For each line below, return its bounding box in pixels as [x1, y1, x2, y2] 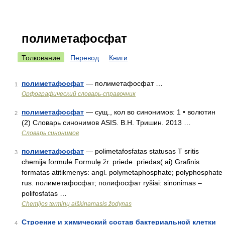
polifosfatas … [22, 189, 67, 197]
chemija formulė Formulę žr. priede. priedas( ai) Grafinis [22, 158, 199, 166]
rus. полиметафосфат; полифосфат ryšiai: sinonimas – [22, 179, 202, 187]
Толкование [22, 54, 60, 62]
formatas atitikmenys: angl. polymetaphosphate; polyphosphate [22, 168, 222, 176]
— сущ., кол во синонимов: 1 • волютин [84, 108, 215, 116]
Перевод [70, 54, 99, 62]
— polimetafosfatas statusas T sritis [84, 147, 199, 155]
